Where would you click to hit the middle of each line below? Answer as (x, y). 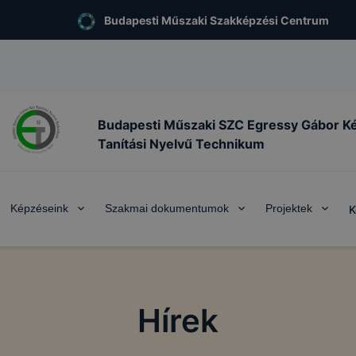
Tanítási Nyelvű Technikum (181, 143)
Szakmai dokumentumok (166, 208)
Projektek (288, 208)
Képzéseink (39, 208)
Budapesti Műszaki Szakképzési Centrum (217, 20)
